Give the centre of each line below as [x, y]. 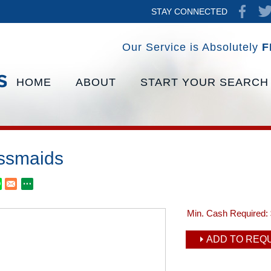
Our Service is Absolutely [192, 47]
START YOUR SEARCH [204, 82]
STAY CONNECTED [189, 11]
